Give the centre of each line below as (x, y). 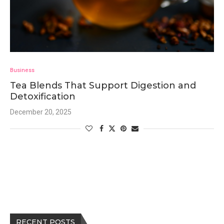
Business (22, 70)
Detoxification (43, 96)
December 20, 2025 (41, 112)
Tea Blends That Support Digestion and (103, 85)
